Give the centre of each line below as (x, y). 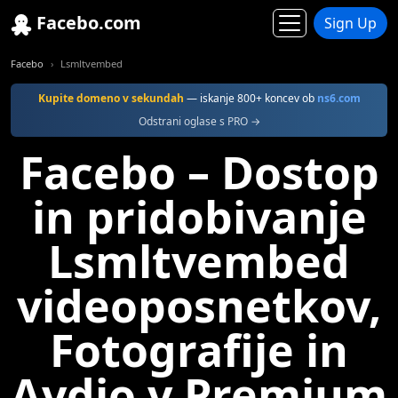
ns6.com (338, 98)
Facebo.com (87, 23)
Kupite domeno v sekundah (111, 98)
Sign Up (350, 23)
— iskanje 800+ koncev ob (250, 98)
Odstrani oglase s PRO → (199, 121)
